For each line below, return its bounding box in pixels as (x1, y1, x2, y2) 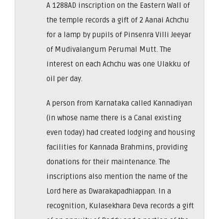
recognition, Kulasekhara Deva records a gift (46, 201, 194, 210)
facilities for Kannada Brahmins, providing (46, 142, 188, 152)
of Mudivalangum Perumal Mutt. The (46, 44, 171, 54)
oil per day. (46, 74, 83, 83)
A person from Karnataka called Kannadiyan (46, 98, 192, 108)
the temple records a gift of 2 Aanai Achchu (46, 15, 189, 24)
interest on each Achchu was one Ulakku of (46, 59, 190, 68)
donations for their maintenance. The (46, 157, 170, 166)
